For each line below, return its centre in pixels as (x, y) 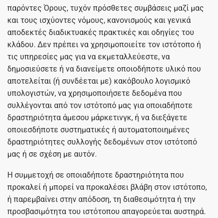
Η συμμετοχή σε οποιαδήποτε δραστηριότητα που (96, 175)
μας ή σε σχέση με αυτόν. (52, 154)
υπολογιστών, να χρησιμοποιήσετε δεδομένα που (95, 93)
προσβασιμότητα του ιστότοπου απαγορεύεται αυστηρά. (107, 212)
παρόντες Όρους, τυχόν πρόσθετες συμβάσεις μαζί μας (106, 8)
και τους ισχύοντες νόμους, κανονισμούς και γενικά (99, 20)
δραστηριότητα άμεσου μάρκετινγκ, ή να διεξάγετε (97, 117)
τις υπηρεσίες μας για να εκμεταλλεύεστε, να (89, 56)
